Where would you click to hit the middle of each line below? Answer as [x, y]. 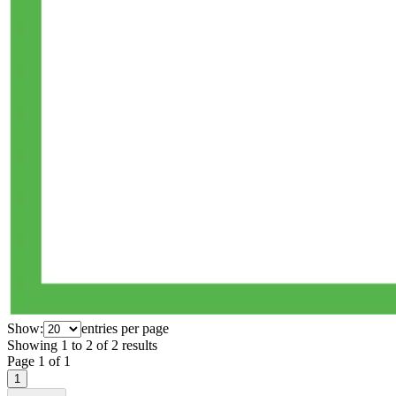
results [140, 345]
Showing [32, 345]
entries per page [125, 328]
